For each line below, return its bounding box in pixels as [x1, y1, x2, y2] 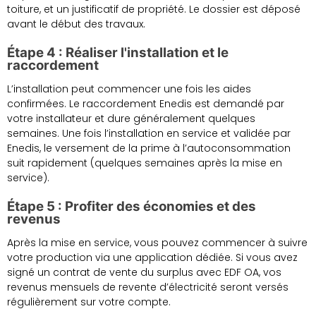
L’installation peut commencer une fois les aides [7, 82, 251, 97]
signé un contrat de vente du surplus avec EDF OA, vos [7, 265, 281, 280]
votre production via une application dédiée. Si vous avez [7, 250, 298, 265]
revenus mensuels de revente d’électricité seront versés [7, 280, 288, 295]
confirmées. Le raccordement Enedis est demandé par [7, 97, 284, 111]
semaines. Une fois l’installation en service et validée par [7, 126, 291, 141]
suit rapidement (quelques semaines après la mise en [7, 156, 282, 171]
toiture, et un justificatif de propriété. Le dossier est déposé [7, 2, 300, 17]
